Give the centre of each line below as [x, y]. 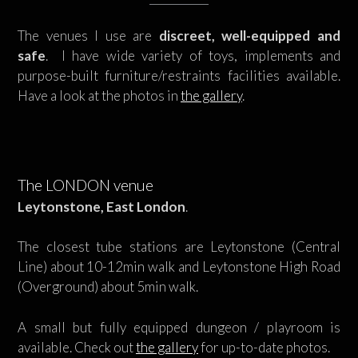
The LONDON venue [86, 185]
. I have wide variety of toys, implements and [193, 55]
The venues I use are [88, 35]
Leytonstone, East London [101, 206]
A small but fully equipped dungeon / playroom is [179, 327]
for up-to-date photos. [264, 347]
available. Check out [77, 347]
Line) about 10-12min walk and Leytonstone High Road [179, 267]
